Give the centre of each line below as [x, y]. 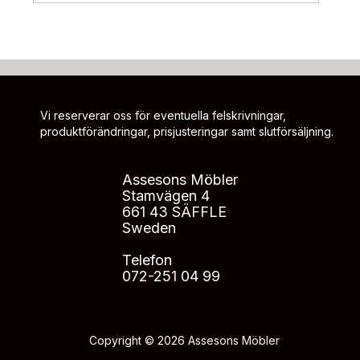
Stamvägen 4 [166, 195]
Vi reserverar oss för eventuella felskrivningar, [163, 115]
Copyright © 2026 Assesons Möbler [184, 340]
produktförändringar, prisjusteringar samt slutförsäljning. [187, 131]
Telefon [147, 260]
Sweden [149, 227]
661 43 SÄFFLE [174, 211]
